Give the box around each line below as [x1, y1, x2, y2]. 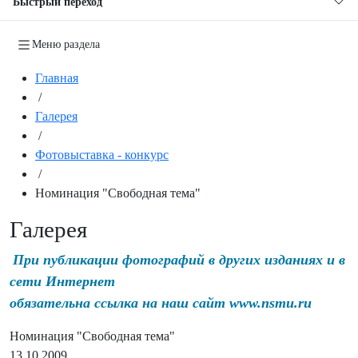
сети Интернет [10, 272, 115, 289]
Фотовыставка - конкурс [35, 147, 169, 161]
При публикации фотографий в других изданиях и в [13, 251, 345, 268]
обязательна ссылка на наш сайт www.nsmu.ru [10, 294, 312, 311]
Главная [35, 70, 78, 85]
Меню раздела [32, 38, 100, 50]
